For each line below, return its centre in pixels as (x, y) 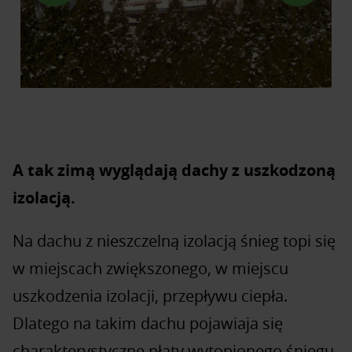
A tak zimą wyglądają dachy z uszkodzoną (174, 170)
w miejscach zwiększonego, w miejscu (150, 268)
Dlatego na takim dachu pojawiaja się (148, 323)
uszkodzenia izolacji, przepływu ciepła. (150, 295)
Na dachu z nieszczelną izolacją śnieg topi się (174, 240)
